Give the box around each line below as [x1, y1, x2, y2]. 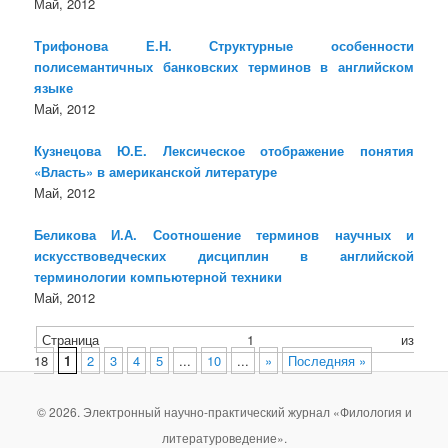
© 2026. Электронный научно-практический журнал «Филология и [36, 402, 412, 420]
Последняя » [288, 351, 367, 371]
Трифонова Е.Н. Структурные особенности [34, 36, 414, 56]
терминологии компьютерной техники [34, 267, 283, 287]
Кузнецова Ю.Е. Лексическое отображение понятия [34, 141, 414, 161]
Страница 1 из [42, 330, 414, 350]
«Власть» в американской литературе [34, 162, 278, 182]
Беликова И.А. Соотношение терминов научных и [34, 225, 414, 245]
